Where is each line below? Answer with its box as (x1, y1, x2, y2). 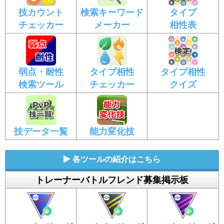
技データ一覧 (13, 125, 68, 136)
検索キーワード (80, 6, 143, 17)
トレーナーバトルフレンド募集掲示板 (35, 174, 188, 185)
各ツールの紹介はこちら (72, 153, 160, 164)
